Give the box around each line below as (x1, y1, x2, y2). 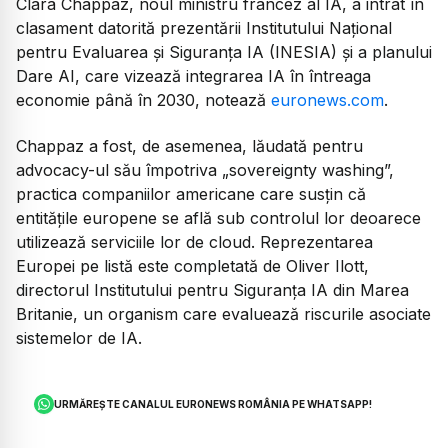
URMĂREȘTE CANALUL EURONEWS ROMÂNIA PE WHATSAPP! (54, 398, 373, 411)
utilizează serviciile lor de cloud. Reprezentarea (16, 231, 373, 252)
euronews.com (271, 89, 384, 110)
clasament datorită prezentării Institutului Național (16, 17, 392, 38)
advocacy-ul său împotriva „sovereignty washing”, (16, 159, 394, 180)
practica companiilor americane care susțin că (16, 183, 366, 204)
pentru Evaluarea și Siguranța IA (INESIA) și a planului (16, 41, 432, 62)
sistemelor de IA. (16, 327, 142, 348)
